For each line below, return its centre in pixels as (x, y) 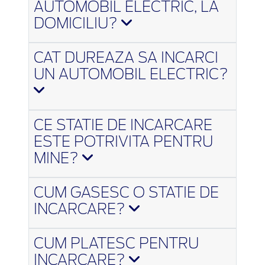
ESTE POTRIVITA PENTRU (123, 142)
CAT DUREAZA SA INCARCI (126, 58)
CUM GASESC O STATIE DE (126, 193)
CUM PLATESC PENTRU (116, 244)
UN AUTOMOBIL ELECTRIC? (131, 75)
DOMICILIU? (77, 24)
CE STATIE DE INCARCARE (123, 126)
